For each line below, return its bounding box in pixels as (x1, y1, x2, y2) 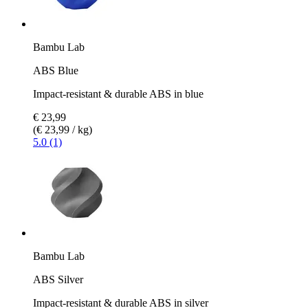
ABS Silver (33, 273, 83, 285)
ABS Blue (33, 64, 78, 76)
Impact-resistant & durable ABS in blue (33, 87, 203, 100)
